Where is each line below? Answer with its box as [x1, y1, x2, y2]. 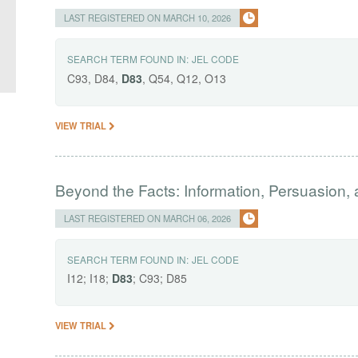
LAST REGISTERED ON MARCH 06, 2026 [64, 211, 232, 225]
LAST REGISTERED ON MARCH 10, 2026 [64, 10, 232, 24]
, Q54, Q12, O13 [142, 70, 227, 86]
